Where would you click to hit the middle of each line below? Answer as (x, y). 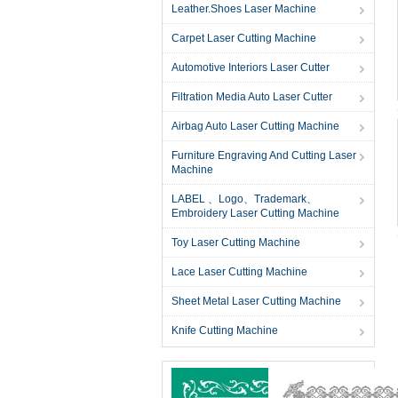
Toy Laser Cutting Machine (236, 243)
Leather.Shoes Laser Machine (244, 9)
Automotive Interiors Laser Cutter (251, 68)
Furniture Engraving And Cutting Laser (264, 155)
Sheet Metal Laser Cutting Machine (256, 301)
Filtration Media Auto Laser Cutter (252, 97)
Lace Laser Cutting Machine (239, 272)
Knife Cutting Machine (225, 330)
